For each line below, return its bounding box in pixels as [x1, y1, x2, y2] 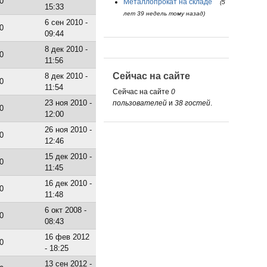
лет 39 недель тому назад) [123, 10, 205, 17]
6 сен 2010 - [45, 17, 88, 27]
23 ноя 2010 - [45, 98, 92, 107]
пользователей [113, 98, 167, 107]
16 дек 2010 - [45, 178, 92, 188]
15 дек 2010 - [45, 151, 92, 161]
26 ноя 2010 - [45, 125, 92, 134]
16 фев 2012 [45, 232, 90, 241]
